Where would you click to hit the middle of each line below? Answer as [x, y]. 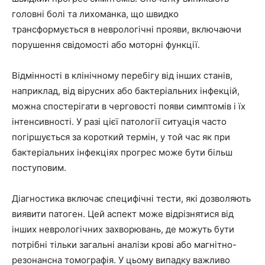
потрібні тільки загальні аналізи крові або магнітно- [124, 244]
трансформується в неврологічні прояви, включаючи [127, 29]
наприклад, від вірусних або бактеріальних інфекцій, [126, 91]
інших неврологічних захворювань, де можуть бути [123, 229]
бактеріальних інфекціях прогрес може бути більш [122, 152]
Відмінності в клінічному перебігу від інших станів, [122, 75]
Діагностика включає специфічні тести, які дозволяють [131, 198]
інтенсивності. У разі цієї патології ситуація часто [119, 121]
